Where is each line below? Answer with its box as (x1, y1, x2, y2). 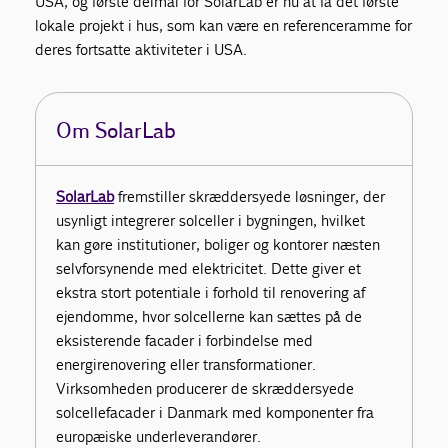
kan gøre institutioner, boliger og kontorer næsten (56, 235, 381, 255)
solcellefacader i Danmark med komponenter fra (56, 403, 375, 423)
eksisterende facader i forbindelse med (56, 331, 314, 351)
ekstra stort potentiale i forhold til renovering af (56, 283, 366, 303)
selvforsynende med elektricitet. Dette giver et (56, 259, 362, 279)
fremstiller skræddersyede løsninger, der (114, 187, 386, 207)
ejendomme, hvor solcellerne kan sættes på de (56, 307, 363, 327)
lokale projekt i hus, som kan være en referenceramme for (35, 16, 413, 36)
